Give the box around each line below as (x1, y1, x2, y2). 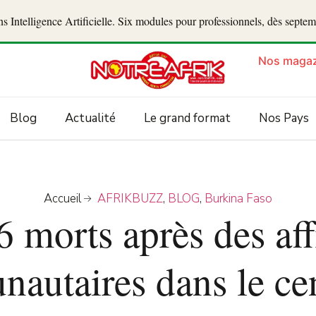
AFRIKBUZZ (97, 190, 163, 207)
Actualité (64, 110, 116, 127)
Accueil (44, 190, 82, 207)
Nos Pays (258, 110, 309, 127)
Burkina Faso (204, 190, 272, 207)
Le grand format (143, 110, 231, 127)
